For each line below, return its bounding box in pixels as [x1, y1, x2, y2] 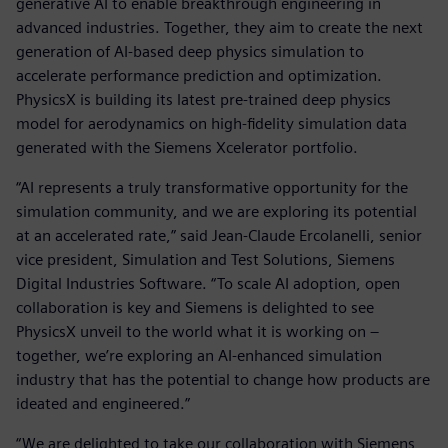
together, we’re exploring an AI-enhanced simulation [16, 345, 382, 365]
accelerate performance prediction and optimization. [16, 65, 382, 85]
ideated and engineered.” [16, 393, 190, 413]
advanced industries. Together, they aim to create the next [16, 17, 423, 37]
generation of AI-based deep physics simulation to [16, 41, 364, 61]
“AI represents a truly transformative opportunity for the [16, 177, 408, 197]
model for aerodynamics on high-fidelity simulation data [16, 113, 407, 133]
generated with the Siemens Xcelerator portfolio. [16, 137, 358, 157]
